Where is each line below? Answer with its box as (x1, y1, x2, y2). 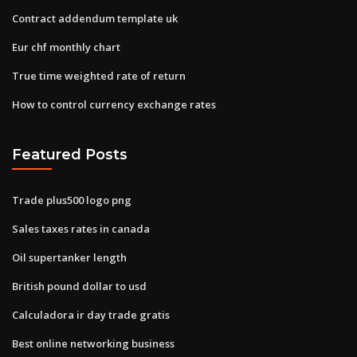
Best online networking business (12, 335, 175, 351)
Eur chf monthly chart (12, 39, 120, 54)
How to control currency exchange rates (12, 96, 216, 112)
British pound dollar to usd (12, 278, 147, 293)
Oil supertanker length (12, 249, 127, 265)
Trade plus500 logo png (12, 192, 131, 207)
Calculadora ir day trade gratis (12, 307, 170, 322)
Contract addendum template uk (12, 10, 178, 25)
